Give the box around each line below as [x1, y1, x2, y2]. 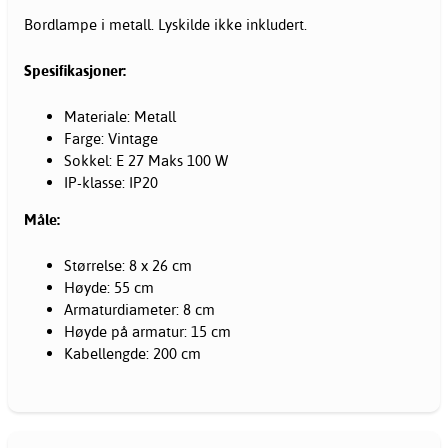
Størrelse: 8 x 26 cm [64, 255, 192, 275]
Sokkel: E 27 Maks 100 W [64, 150, 228, 170]
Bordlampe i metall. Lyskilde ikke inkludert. [24, 14, 307, 34]
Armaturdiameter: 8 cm [64, 299, 215, 319]
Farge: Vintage [64, 128, 158, 148]
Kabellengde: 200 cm [64, 343, 201, 363]
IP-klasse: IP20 [64, 172, 158, 192]
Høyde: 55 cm [64, 277, 154, 297]
